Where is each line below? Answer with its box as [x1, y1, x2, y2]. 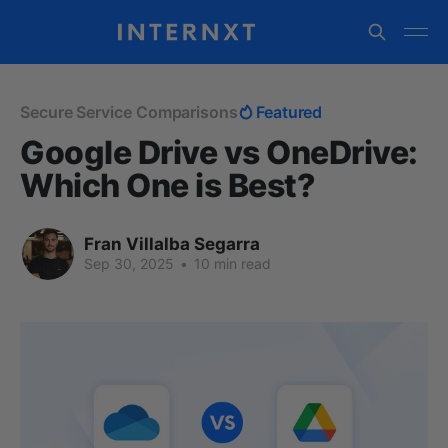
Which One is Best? [20, 166, 316, 205]
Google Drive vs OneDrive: [20, 133, 418, 172]
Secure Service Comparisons [20, 102, 238, 122]
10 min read [190, 255, 271, 272]
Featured [255, 102, 323, 122]
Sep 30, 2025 [84, 255, 174, 272]
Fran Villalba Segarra [84, 234, 260, 254]
